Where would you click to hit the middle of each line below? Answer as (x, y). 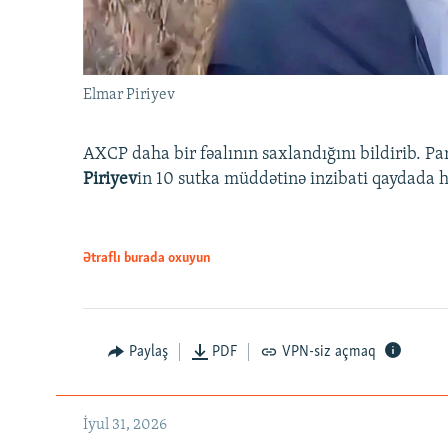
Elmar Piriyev (129, 95)
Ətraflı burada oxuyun (147, 259)
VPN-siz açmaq (328, 352)
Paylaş (148, 352)
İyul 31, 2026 (125, 425)
